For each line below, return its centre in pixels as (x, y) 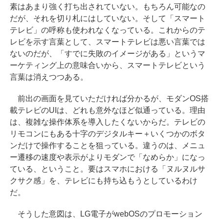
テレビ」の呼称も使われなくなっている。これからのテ (108, 30)
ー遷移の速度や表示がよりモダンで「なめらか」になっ (108, 157)
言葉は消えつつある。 (49, 77)
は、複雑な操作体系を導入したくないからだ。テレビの (108, 122)
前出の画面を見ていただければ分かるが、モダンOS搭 (109, 98)
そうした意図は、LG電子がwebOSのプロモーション (106, 214)
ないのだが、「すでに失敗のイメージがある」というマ (108, 53)
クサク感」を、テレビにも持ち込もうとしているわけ (104, 180)
